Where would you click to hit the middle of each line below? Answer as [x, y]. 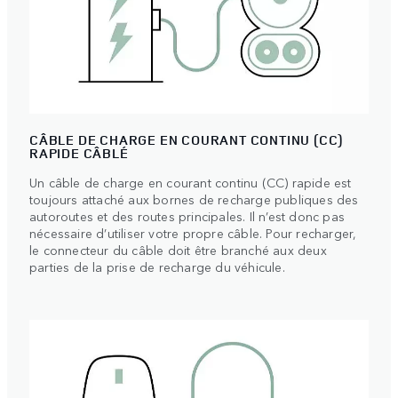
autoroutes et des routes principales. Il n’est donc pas [187, 215]
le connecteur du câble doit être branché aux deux [178, 249]
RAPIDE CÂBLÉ [79, 153]
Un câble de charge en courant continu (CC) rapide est [191, 182]
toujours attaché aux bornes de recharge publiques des [194, 199]
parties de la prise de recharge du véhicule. [157, 266]
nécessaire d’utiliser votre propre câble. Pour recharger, [193, 232]
